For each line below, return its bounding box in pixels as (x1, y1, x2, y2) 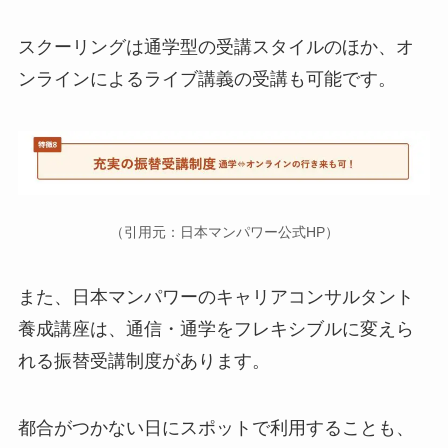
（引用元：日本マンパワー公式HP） (109, 223, 339, 240)
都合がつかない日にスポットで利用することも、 (17, 418, 414, 439)
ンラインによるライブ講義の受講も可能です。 (17, 69, 396, 90)
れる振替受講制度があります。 (17, 350, 270, 371)
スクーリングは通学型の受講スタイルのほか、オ (17, 37, 414, 58)
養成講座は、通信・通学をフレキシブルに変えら (17, 318, 414, 339)
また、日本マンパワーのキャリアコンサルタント (17, 286, 414, 307)
